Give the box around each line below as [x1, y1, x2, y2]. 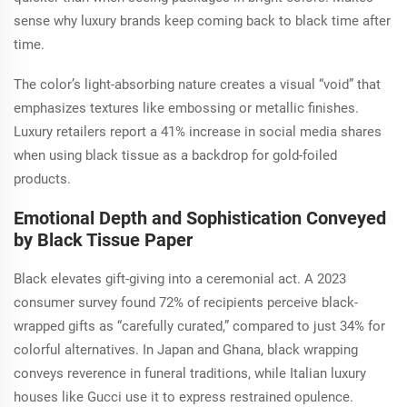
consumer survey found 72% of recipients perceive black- [14, 293, 358, 311]
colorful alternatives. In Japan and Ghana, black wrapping [14, 341, 358, 358]
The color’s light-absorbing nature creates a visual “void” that [14, 75, 381, 93]
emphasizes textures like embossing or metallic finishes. [14, 99, 359, 116]
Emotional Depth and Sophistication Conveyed [14, 206, 386, 229]
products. [14, 170, 71, 187]
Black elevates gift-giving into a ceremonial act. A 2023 [14, 270, 346, 287]
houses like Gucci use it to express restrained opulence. [14, 388, 353, 405]
